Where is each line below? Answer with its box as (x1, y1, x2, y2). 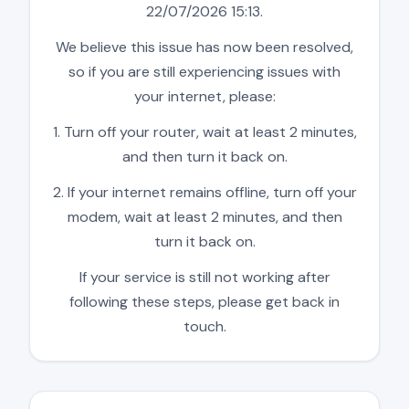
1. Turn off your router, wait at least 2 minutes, (52, 122, 357, 142)
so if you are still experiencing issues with (68, 62, 341, 82)
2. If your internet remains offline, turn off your (52, 183, 357, 203)
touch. (183, 317, 226, 337)
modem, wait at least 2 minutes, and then (67, 207, 342, 227)
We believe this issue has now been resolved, (56, 37, 353, 58)
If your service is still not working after (79, 267, 330, 288)
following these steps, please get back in (69, 292, 340, 312)
